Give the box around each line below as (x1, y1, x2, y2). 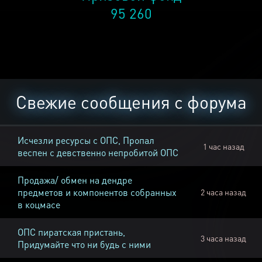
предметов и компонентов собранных (18, 186, 177, 199)
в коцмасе (18, 198, 60, 211)
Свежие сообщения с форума (15, 91, 247, 113)
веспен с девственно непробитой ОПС (18, 146, 178, 159)
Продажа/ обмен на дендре (18, 174, 132, 187)
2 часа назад (201, 187, 246, 198)
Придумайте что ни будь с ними (18, 238, 151, 251)
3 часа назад (201, 233, 246, 244)
